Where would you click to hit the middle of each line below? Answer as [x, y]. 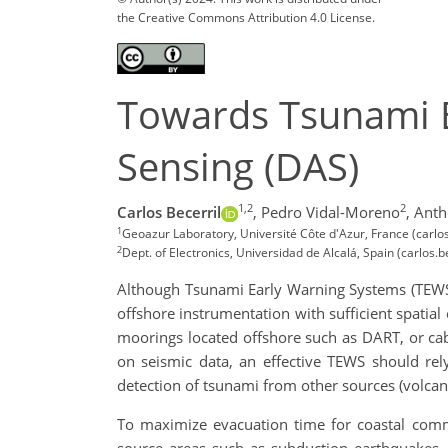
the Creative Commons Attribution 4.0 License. [246, 17]
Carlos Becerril [169, 212]
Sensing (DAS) [238, 166]
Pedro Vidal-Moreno [330, 212]
